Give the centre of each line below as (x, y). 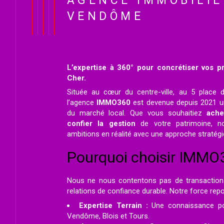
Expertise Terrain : (113, 206)
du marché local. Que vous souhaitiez (136, 113)
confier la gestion (101, 124)
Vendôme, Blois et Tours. (108, 216)
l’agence (82, 103)
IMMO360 (114, 103)
